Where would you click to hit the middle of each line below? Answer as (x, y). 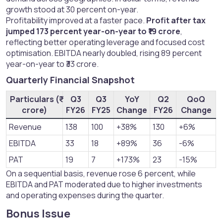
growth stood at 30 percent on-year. (72, 10)
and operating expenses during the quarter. (85, 195)
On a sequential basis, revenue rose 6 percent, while (101, 174)
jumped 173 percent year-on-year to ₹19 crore (93, 31)
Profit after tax (176, 21)
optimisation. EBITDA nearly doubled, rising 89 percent (104, 53)
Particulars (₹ (34, 99)
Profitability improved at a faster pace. (76, 21)
